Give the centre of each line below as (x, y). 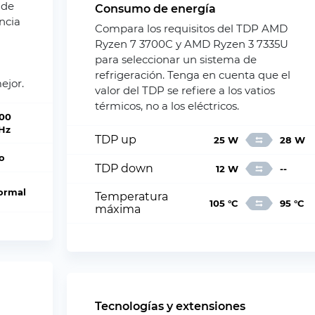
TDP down (124, 168)
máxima (118, 209)
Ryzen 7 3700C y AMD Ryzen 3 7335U (192, 44)
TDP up (116, 140)
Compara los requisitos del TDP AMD (192, 28)
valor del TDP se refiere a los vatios (185, 90)
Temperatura (132, 197)
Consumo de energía (156, 9)
